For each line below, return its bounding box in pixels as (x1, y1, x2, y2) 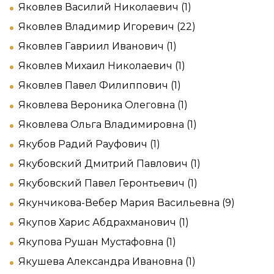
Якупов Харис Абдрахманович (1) (18, 216, 189, 228)
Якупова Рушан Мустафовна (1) (18, 235, 176, 248)
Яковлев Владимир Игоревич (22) (18, 20, 196, 32)
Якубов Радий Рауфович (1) (18, 138, 160, 150)
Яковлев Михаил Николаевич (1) (18, 59, 185, 72)
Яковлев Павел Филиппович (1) (18, 79, 181, 91)
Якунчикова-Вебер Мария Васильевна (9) (18, 196, 235, 209)
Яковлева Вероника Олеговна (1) (18, 98, 188, 111)
